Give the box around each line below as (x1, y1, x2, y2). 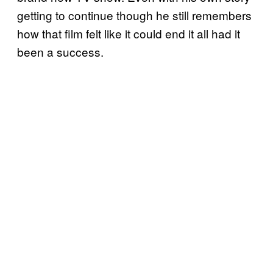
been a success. (17, 43, 104, 60)
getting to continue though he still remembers (17, 7, 252, 24)
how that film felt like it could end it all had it (17, 25, 240, 42)
